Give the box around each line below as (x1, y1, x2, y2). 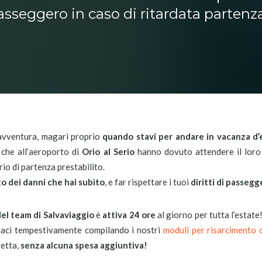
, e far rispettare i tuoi (105, 177, 191, 187)
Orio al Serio (82, 146, 135, 157)
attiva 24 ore (102, 209, 156, 220)
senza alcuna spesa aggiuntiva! (20, 240, 147, 250)
